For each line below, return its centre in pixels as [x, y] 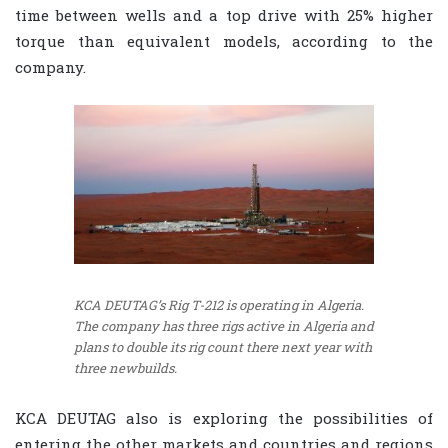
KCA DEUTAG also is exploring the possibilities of [224, 418]
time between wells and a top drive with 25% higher [224, 14]
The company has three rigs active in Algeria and [224, 325]
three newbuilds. [125, 367]
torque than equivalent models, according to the [224, 40]
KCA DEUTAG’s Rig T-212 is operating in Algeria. [219, 304]
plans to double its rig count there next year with [223, 346]
